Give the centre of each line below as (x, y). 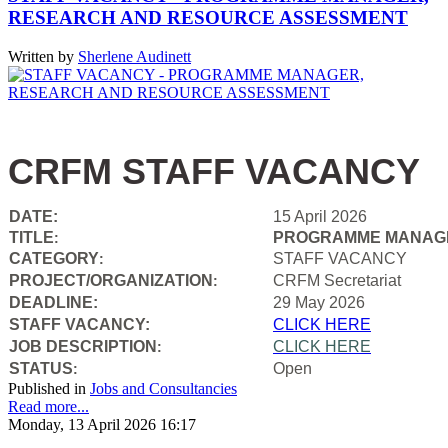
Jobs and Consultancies (163, 388)
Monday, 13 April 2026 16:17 (102, 424)
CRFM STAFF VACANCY (214, 171)
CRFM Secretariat (337, 280)
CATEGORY (54, 258)
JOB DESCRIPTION (83, 346)
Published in (47, 388)
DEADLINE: (53, 302)
